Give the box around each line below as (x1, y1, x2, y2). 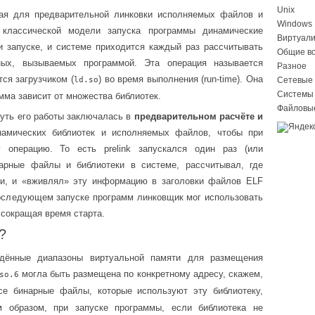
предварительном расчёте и (134, 111, 263, 122)
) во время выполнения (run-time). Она (98, 73, 264, 84)
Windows (277, 19, 312, 29)
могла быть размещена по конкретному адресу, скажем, (18, 268, 264, 279)
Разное (277, 61, 307, 71)
